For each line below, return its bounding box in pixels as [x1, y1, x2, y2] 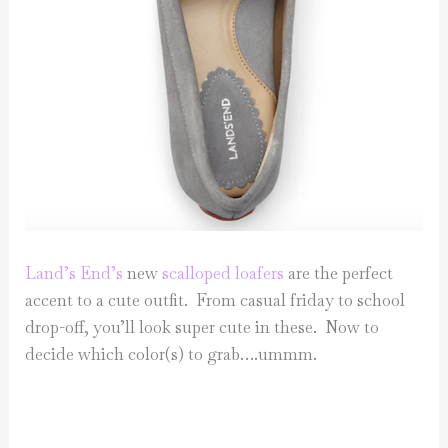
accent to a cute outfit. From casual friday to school [25, 290, 406, 312]
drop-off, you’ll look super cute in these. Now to [25, 317, 380, 339]
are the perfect [284, 263, 394, 285]
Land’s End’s [25, 263, 124, 285]
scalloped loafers [162, 263, 285, 285]
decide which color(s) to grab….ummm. [25, 344, 318, 366]
